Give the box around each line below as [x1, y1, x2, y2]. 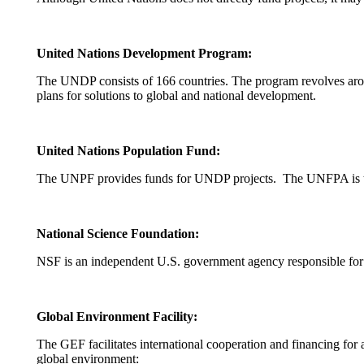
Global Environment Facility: [37, 310, 197, 323]
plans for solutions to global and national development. [37, 89, 316, 102]
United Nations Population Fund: [37, 144, 220, 158]
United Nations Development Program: [37, 46, 252, 60]
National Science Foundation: [37, 227, 199, 240]
